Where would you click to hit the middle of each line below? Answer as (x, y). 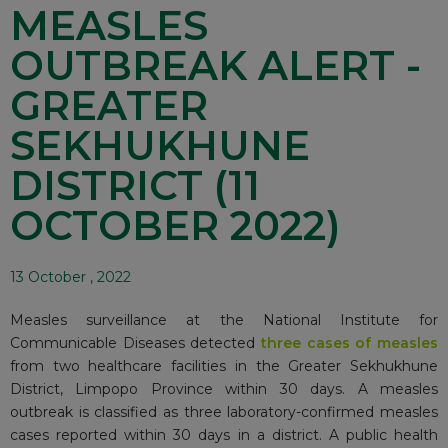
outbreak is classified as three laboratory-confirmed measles (224, 412)
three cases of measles (349, 343)
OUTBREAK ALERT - (215, 66)
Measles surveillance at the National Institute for (224, 320)
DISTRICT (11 (135, 186)
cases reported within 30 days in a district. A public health (224, 435)
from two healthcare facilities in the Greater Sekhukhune (224, 366)
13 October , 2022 (70, 277)
